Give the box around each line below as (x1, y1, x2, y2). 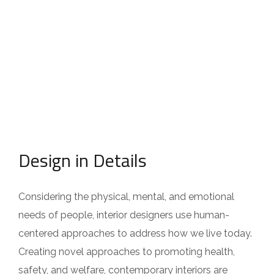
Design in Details (18, 146, 147, 174)
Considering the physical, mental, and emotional (18, 191, 234, 202)
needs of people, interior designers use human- (18, 209, 229, 221)
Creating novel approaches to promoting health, (18, 246, 235, 257)
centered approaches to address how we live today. (18, 228, 252, 239)
